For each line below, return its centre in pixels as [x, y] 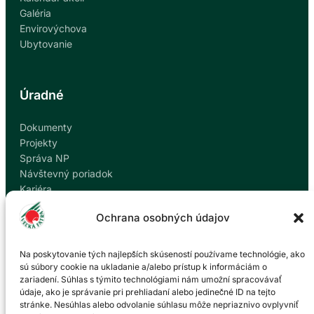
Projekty [39, 143]
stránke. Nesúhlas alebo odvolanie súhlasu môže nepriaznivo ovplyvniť [159, 305]
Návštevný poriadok [66, 173]
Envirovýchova [53, 28]
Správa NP [45, 158]
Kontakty [40, 204]
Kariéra [36, 189]
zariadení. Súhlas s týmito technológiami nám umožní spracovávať [150, 279]
